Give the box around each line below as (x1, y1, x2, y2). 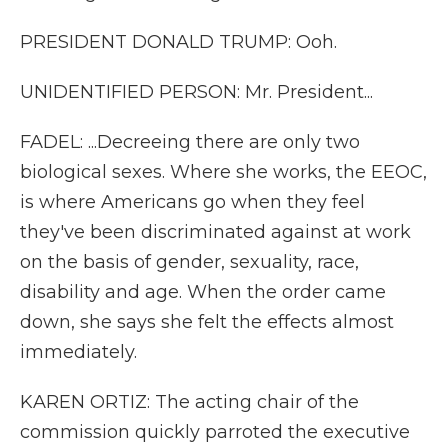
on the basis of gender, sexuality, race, (20, 251, 359, 273)
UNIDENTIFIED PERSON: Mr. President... (20, 81, 373, 103)
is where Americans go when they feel (20, 191, 365, 213)
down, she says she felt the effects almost (20, 311, 394, 333)
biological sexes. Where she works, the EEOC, (20, 161, 427, 183)
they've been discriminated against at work (20, 221, 411, 243)
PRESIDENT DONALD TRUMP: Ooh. (20, 31, 337, 53)
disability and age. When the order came (20, 281, 386, 303)
